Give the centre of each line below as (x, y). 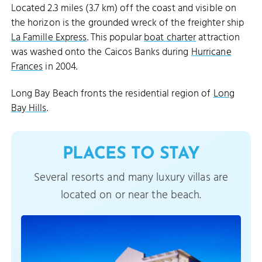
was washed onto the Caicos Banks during (101, 53)
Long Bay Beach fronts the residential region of (112, 94)
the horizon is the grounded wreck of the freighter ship (127, 23)
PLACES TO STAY (131, 154)
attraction (218, 38)
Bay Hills (29, 109)
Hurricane (211, 53)
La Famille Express (49, 38)
